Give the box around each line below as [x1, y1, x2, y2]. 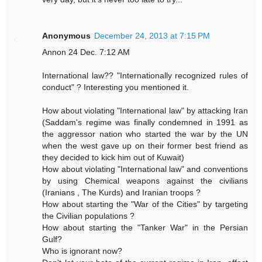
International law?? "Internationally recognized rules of [42, 71, 248, 81]
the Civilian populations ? [42, 211, 135, 221]
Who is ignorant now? [42, 246, 123, 256]
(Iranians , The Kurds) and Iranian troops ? [42, 188, 201, 198]
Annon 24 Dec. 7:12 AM [42, 47, 130, 57]
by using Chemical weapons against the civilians [42, 176, 248, 186]
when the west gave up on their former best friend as [42, 141, 248, 151]
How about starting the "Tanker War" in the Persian [42, 223, 248, 233]
